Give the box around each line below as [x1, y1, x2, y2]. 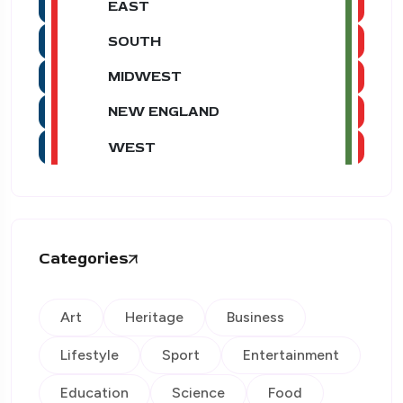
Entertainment [243, 346, 339, 364]
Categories [39, 248, 129, 270]
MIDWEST [107, 67, 182, 86]
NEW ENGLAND [107, 103, 219, 121]
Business [227, 309, 284, 327]
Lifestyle [60, 346, 119, 364]
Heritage [125, 309, 184, 327]
